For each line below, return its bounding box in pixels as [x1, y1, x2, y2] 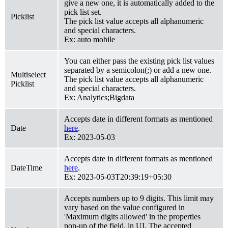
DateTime [11, 163, 43, 172]
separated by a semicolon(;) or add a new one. [64, 65, 212, 74]
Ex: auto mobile [64, 35, 116, 44]
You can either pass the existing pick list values [64, 56, 215, 65]
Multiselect [11, 70, 46, 79]
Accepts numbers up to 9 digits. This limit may [64, 193, 214, 203]
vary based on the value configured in [64, 203, 185, 212]
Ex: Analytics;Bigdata [64, 93, 135, 102]
